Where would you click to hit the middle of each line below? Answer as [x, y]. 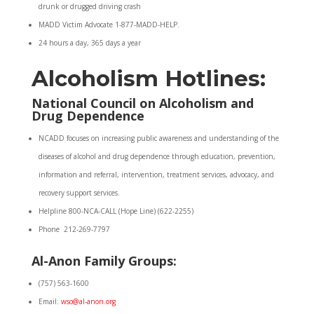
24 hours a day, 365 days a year [89, 43]
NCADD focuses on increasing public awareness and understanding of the [158, 138]
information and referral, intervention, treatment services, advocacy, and [156, 175]
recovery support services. [79, 193]
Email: [49, 301]
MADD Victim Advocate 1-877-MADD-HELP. [109, 25]
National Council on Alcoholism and [142, 103]
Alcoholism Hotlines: [148, 78]
